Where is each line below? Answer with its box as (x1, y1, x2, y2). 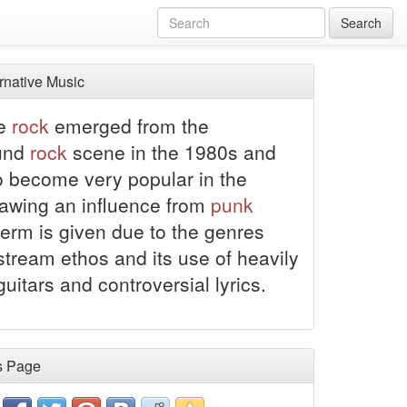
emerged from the (48, 112, 209, 139)
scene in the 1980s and (66, 138, 276, 165)
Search (341, 14, 382, 32)
